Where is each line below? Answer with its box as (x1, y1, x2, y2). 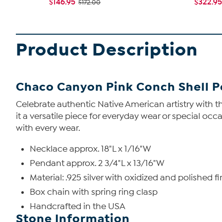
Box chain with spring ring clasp (30, 187, 158, 197)
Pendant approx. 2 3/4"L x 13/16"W (30, 158, 165, 168)
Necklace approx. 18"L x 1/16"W (30, 144, 151, 154)
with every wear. (16, 123, 80, 133)
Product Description (16, 39, 198, 61)
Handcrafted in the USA (30, 201, 125, 212)
